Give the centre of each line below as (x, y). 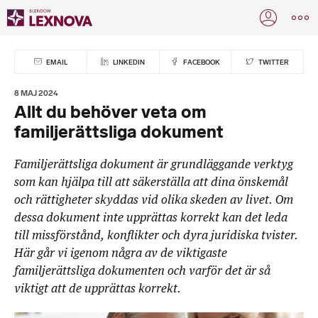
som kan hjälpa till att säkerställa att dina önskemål (151, 183)
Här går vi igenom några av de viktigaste (121, 254)
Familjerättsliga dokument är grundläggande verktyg (154, 165)
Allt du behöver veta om (110, 112)
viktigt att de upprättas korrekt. (98, 289)
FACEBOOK (201, 62)
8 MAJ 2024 (36, 93)
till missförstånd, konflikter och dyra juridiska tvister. (156, 236)
